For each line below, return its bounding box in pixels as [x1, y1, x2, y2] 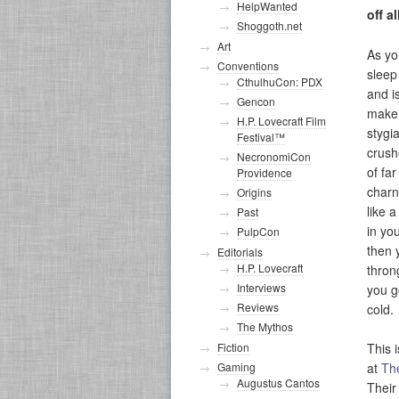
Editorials [217, 244, 263, 259]
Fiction [217, 339, 249, 354]
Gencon [237, 94, 275, 109]
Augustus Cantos [237, 375, 320, 390]
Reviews [237, 299, 279, 314]
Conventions [217, 58, 279, 73]
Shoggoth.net [237, 18, 302, 33]
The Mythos [237, 319, 293, 334]
